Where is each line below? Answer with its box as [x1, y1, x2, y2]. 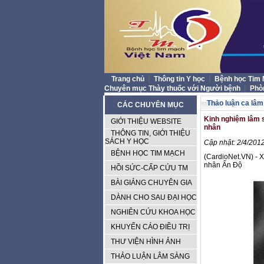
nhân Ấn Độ [203, 161, 242, 169]
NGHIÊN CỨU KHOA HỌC [110, 208, 196, 216]
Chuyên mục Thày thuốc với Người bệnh [104, 84, 242, 93]
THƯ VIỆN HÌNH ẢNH [110, 237, 181, 246]
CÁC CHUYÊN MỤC [117, 101, 184, 109]
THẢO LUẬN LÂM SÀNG [110, 252, 190, 260]
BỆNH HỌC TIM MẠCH [110, 149, 185, 157]
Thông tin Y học [154, 75, 207, 83]
